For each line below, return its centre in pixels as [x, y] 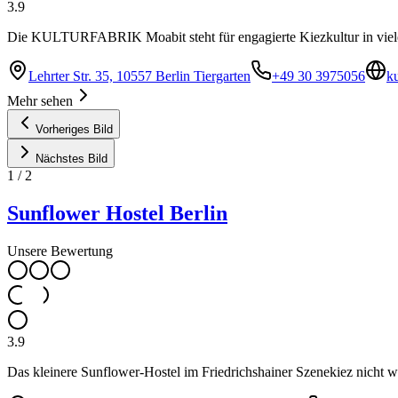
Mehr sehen [40, 100]
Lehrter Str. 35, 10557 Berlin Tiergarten [139, 76]
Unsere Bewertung [60, 251]
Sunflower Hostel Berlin [117, 213]
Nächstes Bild [72, 158]
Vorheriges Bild [74, 129]
